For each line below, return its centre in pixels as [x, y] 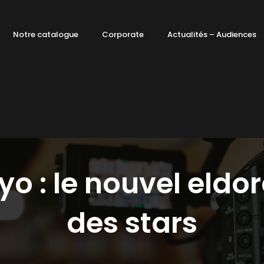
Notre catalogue [46, 34]
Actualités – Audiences [212, 34]
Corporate [123, 34]
